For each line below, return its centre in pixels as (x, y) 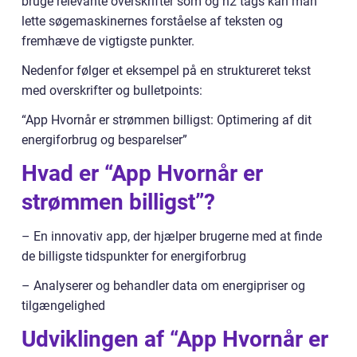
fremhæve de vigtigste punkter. (108, 41)
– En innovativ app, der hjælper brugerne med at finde (172, 236)
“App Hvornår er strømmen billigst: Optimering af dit (167, 120)
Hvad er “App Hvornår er (142, 173)
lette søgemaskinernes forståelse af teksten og (152, 21)
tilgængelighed (63, 306)
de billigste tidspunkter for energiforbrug (134, 256)
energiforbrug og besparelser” (104, 140)
